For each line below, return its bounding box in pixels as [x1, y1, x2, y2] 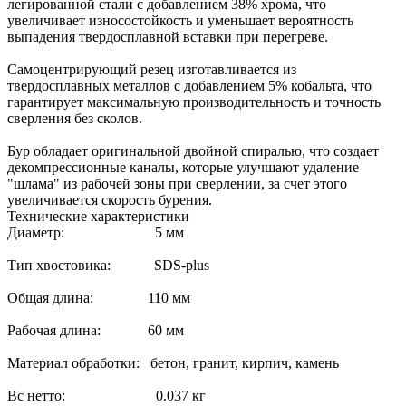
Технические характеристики [7, 208, 189, 224]
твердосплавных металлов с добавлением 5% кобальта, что [7, 77, 372, 93]
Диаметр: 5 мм [7, 224, 184, 240]
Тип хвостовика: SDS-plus [7, 256, 209, 273]
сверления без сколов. [7, 110, 142, 126]
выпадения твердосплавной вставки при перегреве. [7, 28, 328, 44]
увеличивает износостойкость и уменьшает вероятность [7, 12, 353, 28]
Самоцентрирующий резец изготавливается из [7, 61, 296, 77]
